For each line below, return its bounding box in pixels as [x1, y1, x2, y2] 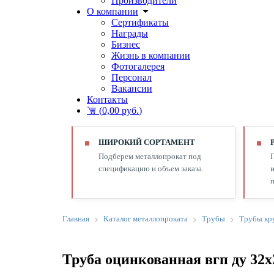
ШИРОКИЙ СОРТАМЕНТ [98, 138, 195, 147]
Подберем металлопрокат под [98, 152, 201, 161]
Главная [62, 214, 89, 223]
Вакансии [111, 83, 152, 94]
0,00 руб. [102, 105, 139, 116]
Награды [111, 28, 148, 39]
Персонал [111, 72, 152, 83]
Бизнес [111, 39, 140, 50]
